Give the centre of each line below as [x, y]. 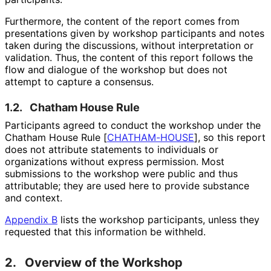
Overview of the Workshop [104, 262]
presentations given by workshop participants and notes [135, 33]
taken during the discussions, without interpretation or [129, 45]
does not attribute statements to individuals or [112, 149]
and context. [33, 198]
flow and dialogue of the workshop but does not [116, 69]
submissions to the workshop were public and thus [121, 173]
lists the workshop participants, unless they [158, 219]
